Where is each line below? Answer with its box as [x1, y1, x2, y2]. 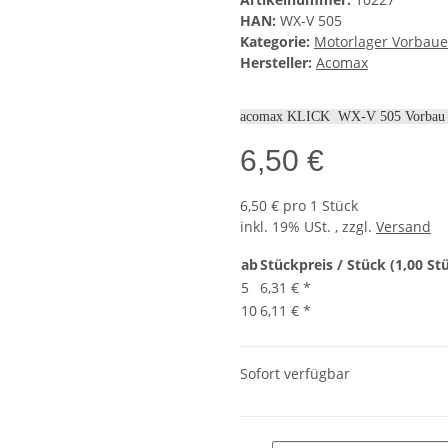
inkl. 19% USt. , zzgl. [240, 217, 376, 237]
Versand [376, 217, 431, 237]
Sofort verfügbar [240, 364, 350, 384]
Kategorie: [240, 32, 314, 52]
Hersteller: [240, 53, 312, 73]
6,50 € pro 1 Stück [240, 196, 358, 216]
